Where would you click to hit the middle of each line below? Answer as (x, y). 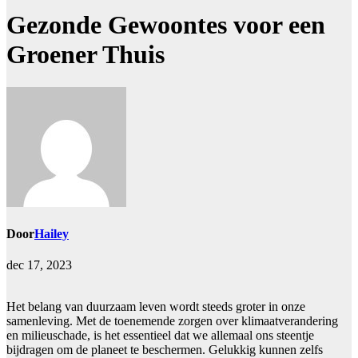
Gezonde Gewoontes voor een (166, 25)
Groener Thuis (86, 55)
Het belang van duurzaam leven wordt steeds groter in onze (156, 307)
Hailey (52, 234)
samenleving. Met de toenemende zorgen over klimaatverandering (172, 321)
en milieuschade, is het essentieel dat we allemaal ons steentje (160, 336)
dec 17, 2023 (39, 265)
